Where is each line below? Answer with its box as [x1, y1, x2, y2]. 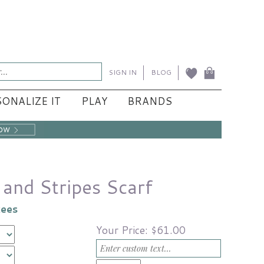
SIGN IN [108, 67, 137, 78]
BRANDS [127, 93, 173, 108]
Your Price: [95, 223, 151, 238]
